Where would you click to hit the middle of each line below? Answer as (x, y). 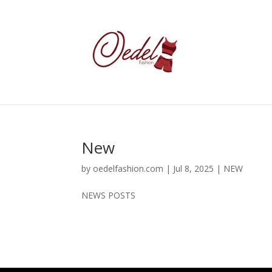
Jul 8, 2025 (194, 168)
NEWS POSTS (109, 195)
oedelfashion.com (128, 168)
